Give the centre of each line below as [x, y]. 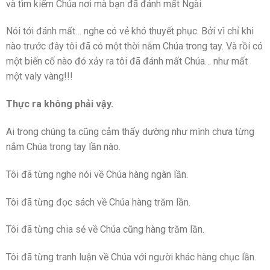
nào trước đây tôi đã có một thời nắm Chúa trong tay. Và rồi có [134, 46]
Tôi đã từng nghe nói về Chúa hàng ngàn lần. [97, 174]
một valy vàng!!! [39, 77]
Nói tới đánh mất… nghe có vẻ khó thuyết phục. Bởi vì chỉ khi [130, 31]
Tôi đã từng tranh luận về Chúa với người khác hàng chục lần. [131, 257]
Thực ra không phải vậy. [60, 104]
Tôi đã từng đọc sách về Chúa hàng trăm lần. [98, 202]
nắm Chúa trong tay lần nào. [63, 146]
